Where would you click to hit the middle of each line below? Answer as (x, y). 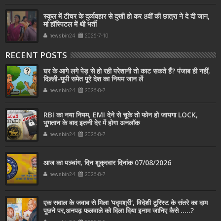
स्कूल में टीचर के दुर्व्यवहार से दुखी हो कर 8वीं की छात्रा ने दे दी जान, (127, 16)
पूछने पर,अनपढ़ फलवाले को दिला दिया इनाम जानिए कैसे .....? (119, 211)
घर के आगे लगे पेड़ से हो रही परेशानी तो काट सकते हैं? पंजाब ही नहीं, (127, 71)
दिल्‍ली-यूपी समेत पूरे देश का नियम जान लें (93, 79)
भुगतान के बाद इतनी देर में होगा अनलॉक (92, 123)
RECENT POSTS (36, 55)
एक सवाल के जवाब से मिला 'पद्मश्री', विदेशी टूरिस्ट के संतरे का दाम (126, 203)
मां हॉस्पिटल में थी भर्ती (70, 24)
